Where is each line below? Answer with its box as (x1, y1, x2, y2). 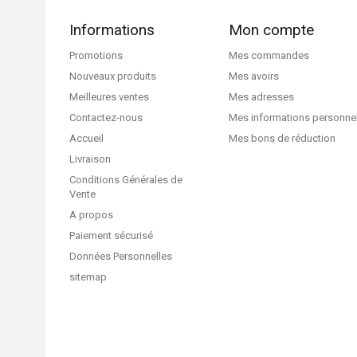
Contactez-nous (69, 112, 143, 124)
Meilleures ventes (69, 91, 149, 103)
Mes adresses (229, 91, 294, 103)
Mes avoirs (229, 70, 279, 82)
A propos (69, 209, 113, 221)
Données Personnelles (69, 250, 172, 262)
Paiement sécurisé (69, 229, 153, 241)
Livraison (69, 153, 111, 165)
